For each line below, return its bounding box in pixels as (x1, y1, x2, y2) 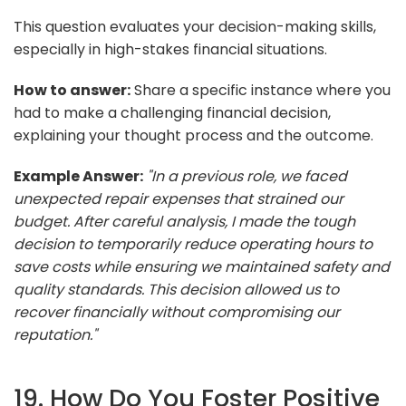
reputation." (14, 324, 97, 345)
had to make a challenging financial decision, (14, 101, 331, 123)
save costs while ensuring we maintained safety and (14, 256, 390, 277)
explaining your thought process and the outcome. (14, 124, 373, 146)
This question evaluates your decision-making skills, (14, 15, 376, 37)
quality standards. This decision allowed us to (14, 278, 339, 300)
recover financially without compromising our (14, 301, 340, 323)
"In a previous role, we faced (147, 165, 347, 187)
